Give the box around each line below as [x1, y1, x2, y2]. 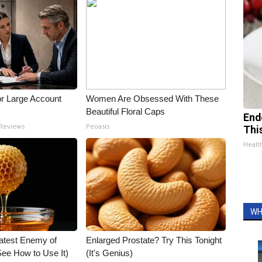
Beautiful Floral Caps [86, 106, 166, 116]
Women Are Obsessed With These [86, 94, 219, 104]
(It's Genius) [86, 248, 133, 258]
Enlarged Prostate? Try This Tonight [86, 235, 222, 245]
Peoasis [86, 122, 110, 130]
